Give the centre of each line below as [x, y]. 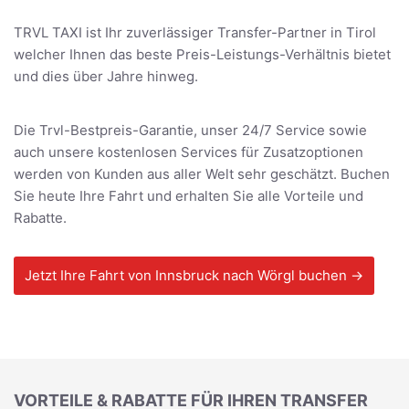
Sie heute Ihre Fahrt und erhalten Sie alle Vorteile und [189, 195]
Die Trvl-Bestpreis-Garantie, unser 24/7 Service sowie [190, 130]
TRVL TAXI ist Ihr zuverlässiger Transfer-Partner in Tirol [195, 32]
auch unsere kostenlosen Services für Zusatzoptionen [189, 152]
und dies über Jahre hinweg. [106, 76]
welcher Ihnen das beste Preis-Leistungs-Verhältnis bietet [202, 54]
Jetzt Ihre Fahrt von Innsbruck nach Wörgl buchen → [194, 275]
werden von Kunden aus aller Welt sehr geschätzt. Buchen [202, 173]
